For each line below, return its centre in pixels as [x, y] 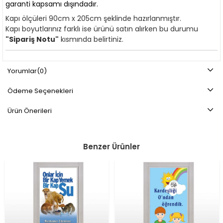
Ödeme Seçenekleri [40, 91]
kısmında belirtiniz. [91, 39]
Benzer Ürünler [111, 147]
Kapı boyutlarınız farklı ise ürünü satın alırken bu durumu [102, 29]
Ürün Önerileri [30, 111]
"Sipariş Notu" [32, 39]
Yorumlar [22, 71]
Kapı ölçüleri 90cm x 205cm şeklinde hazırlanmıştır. [94, 18]
